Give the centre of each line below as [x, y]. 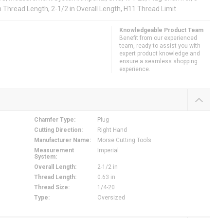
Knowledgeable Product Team [161, 30]
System [45, 157]
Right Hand [112, 130]
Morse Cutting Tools [124, 140]
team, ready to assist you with [160, 46]
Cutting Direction [57, 130]
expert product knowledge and [160, 54]
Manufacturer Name [62, 140]
